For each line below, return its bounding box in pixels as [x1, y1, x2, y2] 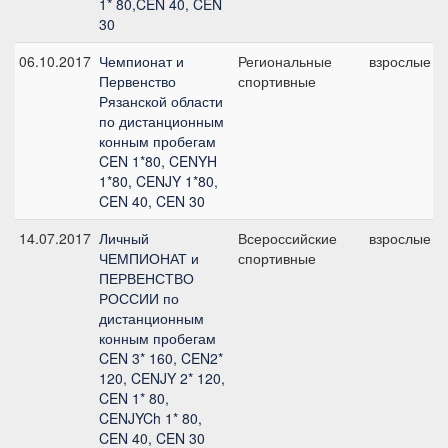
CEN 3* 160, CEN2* [99, 348, 223, 368]
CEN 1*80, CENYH [99, 151, 217, 171]
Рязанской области [99, 91, 223, 111]
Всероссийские [238, 228, 337, 248]
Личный [99, 228, 149, 248]
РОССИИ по [99, 288, 179, 308]
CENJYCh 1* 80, [99, 408, 202, 428]
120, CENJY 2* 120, [99, 368, 225, 388]
